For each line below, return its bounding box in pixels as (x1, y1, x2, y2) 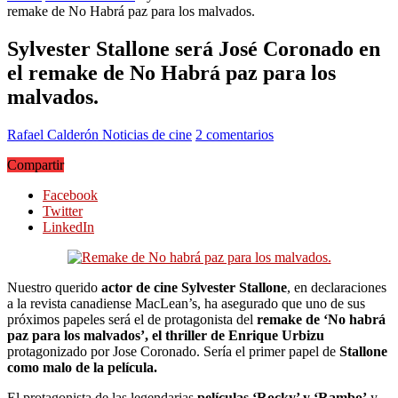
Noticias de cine (102, 126, 192, 142)
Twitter (43, 203, 83, 219)
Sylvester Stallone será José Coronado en (7, 36, 380, 60)
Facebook (43, 187, 98, 203)
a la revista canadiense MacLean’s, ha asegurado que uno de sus (7, 295, 365, 311)
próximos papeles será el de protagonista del (7, 311, 257, 327)
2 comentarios (195, 126, 274, 142)
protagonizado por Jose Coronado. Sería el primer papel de (7, 343, 339, 359)
